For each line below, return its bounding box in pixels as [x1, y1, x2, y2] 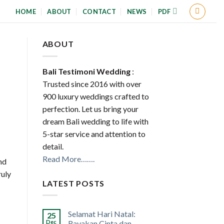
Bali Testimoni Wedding [42, 66, 130, 76]
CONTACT [82, 7, 116, 15]
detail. [42, 141, 63, 151]
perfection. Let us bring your [42, 103, 138, 113]
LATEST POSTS [42, 178, 105, 188]
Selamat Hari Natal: [67, 209, 135, 219]
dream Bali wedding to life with [42, 116, 148, 126]
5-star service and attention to [42, 128, 145, 138]
